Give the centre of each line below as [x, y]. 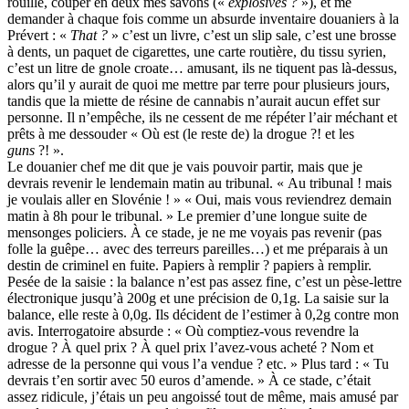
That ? [89, 36]
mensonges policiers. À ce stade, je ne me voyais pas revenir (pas [194, 233]
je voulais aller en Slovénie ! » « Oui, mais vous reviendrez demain [199, 200]
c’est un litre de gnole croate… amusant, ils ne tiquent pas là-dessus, [202, 68]
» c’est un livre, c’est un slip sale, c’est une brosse [252, 36]
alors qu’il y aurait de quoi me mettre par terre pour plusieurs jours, [199, 85]
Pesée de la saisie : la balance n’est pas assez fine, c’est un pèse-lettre [204, 282]
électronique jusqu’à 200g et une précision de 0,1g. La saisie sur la [198, 299]
